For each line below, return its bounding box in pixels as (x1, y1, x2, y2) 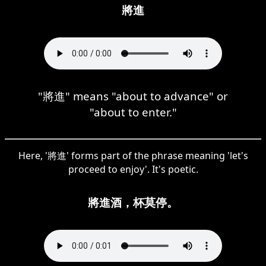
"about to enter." (89, 104, 177, 119)
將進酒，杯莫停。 (88, 194, 178, 210)
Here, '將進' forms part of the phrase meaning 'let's (18, 148, 248, 162)
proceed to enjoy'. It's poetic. (68, 162, 198, 176)
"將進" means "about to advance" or (38, 88, 228, 103)
